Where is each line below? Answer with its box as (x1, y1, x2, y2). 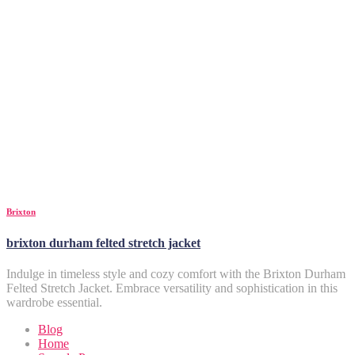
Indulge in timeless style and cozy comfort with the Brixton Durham (6, 267, 345, 281)
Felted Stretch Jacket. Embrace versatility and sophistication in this (6, 281, 338, 296)
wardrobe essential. (6, 296, 102, 310)
